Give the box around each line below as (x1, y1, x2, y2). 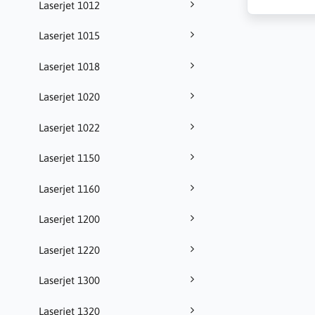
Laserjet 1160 (39, 182, 100, 195)
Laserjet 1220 (39, 243, 100, 256)
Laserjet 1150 (39, 152, 100, 165)
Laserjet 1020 (39, 91, 100, 103)
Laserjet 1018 (39, 60, 100, 72)
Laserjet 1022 (39, 121, 100, 134)
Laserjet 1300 (39, 274, 100, 287)
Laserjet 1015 (39, 30, 100, 42)
